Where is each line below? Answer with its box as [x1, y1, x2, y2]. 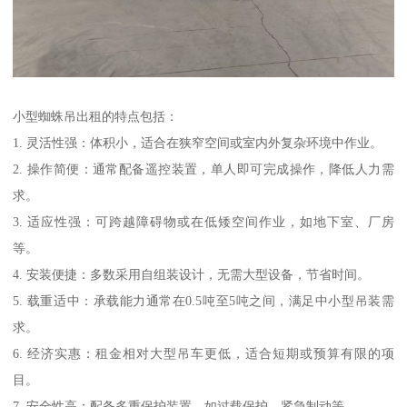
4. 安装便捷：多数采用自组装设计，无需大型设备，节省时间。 [13, 266, 371, 282]
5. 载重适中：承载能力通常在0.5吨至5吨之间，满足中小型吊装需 [13, 293, 394, 308]
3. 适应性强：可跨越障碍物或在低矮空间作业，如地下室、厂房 [13, 213, 394, 229]
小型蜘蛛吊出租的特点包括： [13, 108, 179, 124]
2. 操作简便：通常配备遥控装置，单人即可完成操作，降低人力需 [13, 161, 394, 176]
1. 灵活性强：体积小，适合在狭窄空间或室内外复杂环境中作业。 [13, 134, 383, 150]
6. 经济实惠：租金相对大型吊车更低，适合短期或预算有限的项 [13, 345, 394, 361]
